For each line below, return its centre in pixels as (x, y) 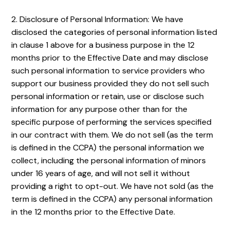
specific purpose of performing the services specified (112, 122)
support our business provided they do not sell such (110, 83)
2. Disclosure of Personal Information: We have (98, 19)
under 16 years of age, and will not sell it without (101, 173)
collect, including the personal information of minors (109, 160)
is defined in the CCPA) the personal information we (108, 148)
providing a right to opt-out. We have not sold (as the (113, 186)
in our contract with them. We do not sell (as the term (112, 135)
